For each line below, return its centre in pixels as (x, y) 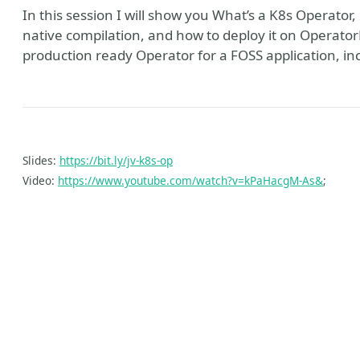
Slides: (41, 160)
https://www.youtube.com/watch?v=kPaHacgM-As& (190, 180)
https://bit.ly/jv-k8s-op (116, 160)
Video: (40, 180)
